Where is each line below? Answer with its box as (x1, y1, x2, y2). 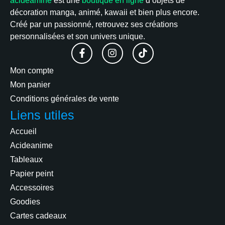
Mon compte (10, 66, 54, 75)
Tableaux (10, 155, 43, 164)
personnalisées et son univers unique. (10, 32, 145, 41)
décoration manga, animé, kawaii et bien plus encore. (10, 8, 199, 17)
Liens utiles (10, 107, 74, 122)
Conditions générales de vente (10, 94, 119, 103)
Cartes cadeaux (10, 211, 66, 220)
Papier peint (10, 169, 53, 178)
